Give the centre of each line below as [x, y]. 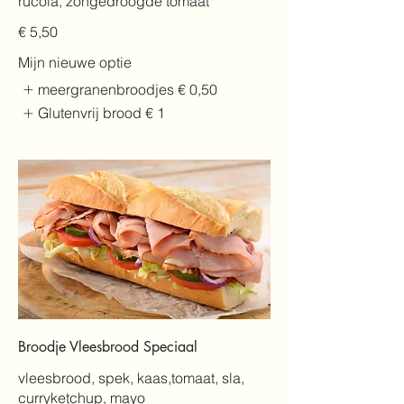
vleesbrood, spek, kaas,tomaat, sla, [131, 377]
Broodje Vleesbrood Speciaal [108, 346]
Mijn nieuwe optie [75, 62]
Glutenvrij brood [90, 113]
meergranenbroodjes [106, 89]
